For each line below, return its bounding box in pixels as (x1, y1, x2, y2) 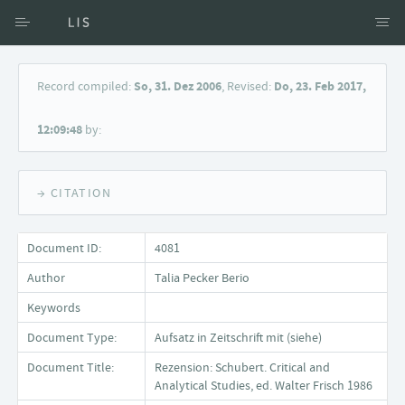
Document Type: (27, 329, 117, 345)
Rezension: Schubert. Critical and (155, 359, 330, 375)
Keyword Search (42, 147, 129, 164)
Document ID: (27, 240, 101, 256)
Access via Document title (42, 103, 180, 119)
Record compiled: (37, 78, 134, 94)
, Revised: (221, 78, 274, 94)
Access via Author (42, 59, 137, 75)
